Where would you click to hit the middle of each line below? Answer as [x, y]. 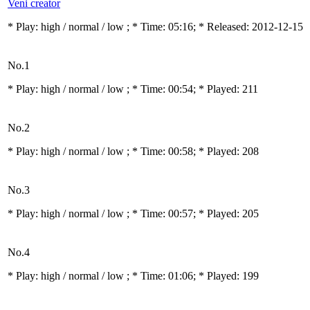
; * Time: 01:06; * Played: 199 [193, 276]
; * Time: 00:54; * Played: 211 [192, 89]
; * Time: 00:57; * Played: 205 [193, 213]
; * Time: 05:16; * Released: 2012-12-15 [215, 27]
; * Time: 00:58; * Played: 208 [193, 151]
